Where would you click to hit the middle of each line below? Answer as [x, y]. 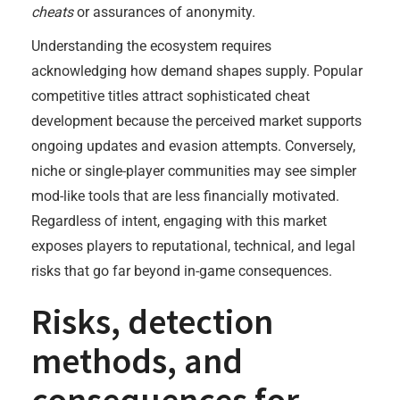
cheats [52, 12]
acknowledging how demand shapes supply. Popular [197, 71]
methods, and [137, 361]
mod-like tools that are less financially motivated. [185, 196]
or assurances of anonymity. [164, 12]
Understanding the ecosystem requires [151, 46]
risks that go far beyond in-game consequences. [182, 271]
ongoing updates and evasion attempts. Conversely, [193, 146]
